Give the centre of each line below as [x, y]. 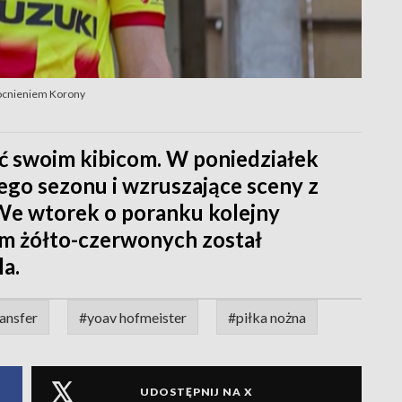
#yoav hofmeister [133, 317]
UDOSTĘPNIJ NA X [197, 392]
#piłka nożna [267, 317]
